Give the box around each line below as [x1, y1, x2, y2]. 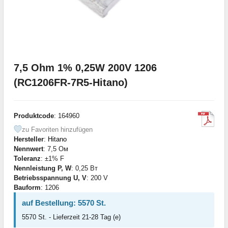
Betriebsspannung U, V [14, 174, 87, 182]
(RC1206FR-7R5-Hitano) [14, 76, 128, 88]
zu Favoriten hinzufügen [22, 125, 93, 133]
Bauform [14, 183, 41, 191]
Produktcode [14, 111, 54, 120]
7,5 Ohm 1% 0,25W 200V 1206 [14, 62, 157, 73]
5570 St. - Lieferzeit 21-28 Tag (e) [22, 213, 121, 221]
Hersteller [14, 135, 44, 143]
